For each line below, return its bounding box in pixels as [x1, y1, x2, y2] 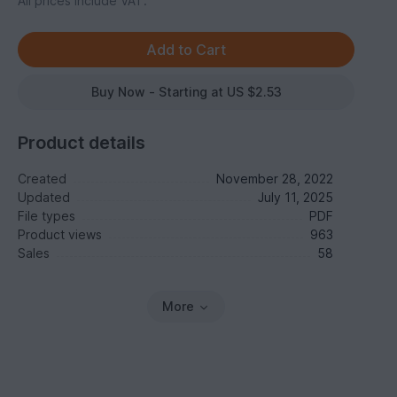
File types [18, 208, 76, 223]
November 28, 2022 [215, 171, 333, 186]
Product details [18, 132, 146, 153]
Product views [18, 227, 103, 242]
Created [18, 171, 67, 186]
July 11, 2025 [257, 190, 333, 205]
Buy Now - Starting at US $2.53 [90, 84, 282, 99]
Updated [18, 190, 71, 205]
